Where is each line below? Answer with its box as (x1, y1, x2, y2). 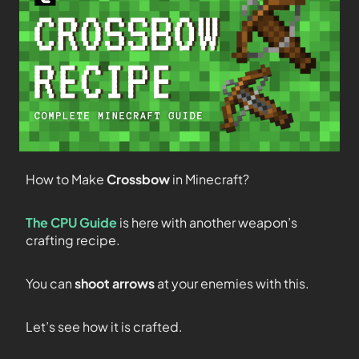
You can (26, 275, 72, 292)
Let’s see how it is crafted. (26, 318, 183, 335)
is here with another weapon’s (117, 214, 297, 231)
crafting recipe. (26, 232, 120, 248)
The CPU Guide (26, 214, 117, 231)
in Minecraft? (172, 171, 249, 188)
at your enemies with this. (157, 275, 309, 292)
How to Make (26, 171, 107, 188)
